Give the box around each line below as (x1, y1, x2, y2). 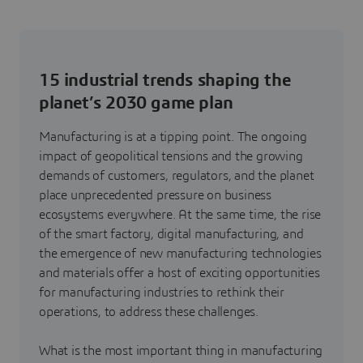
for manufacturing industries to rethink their (39, 285, 284, 299)
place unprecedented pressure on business (39, 188, 272, 202)
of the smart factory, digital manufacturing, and (39, 227, 304, 241)
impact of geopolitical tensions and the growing (39, 149, 303, 163)
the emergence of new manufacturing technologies (39, 246, 322, 260)
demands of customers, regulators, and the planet (39, 169, 314, 182)
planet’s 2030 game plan (39, 93, 233, 112)
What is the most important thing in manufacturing (39, 344, 323, 357)
